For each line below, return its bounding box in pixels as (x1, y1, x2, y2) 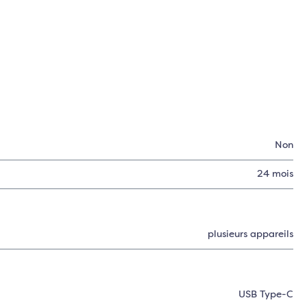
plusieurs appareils (207, 230, 293, 239)
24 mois (256, 169, 293, 179)
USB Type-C (238, 290, 293, 299)
